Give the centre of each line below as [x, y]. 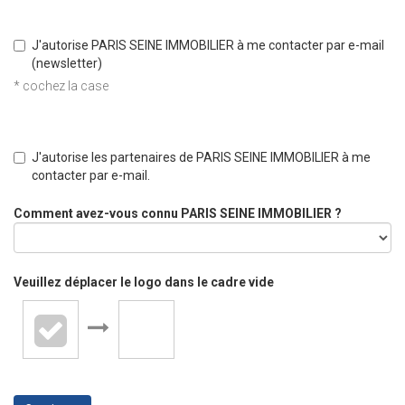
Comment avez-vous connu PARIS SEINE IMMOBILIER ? [178, 213]
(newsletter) [67, 63]
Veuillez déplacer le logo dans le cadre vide [144, 282]
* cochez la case [61, 86]
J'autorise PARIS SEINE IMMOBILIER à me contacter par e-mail [208, 45]
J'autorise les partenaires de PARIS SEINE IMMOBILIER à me [201, 157]
